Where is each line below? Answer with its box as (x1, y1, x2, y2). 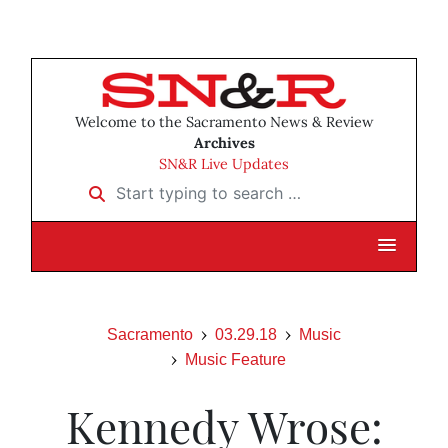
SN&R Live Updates (159, 155, 289, 174)
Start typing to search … (76, 176, 261, 197)
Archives (193, 134, 255, 153)
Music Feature (184, 351, 286, 369)
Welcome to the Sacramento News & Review (74, 113, 374, 132)
